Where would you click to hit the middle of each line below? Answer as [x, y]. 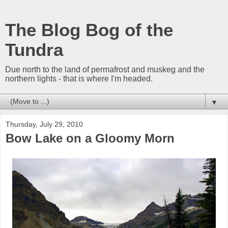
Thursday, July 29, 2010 [44, 124]
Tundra [34, 50]
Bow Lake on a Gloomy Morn [90, 138]
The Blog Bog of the [89, 30]
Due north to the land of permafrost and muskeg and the [105, 69]
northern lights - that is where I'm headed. [79, 79]
